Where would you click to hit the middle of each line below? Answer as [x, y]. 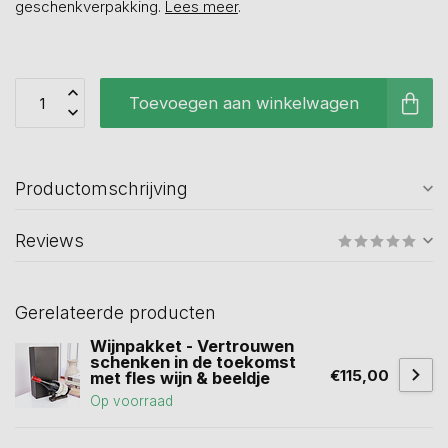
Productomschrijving [101, 188]
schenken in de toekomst [193, 362]
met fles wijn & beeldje [180, 378]
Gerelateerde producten [115, 312]
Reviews [49, 240]
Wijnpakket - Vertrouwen [192, 346]
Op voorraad [131, 401]
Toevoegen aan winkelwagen [243, 103]
